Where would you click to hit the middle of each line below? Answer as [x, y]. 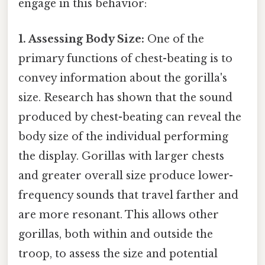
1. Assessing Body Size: [81, 39]
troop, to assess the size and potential [118, 253]
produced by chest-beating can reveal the [130, 117]
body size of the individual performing [123, 136]
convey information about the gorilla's [123, 78]
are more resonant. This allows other [119, 214]
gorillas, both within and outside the [116, 234]
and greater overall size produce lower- [126, 175]
